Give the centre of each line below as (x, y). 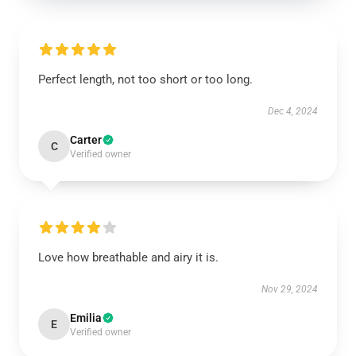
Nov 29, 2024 (290, 289)
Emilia (86, 318)
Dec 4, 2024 (293, 111)
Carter (86, 140)
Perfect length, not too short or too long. (145, 79)
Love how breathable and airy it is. (128, 257)
